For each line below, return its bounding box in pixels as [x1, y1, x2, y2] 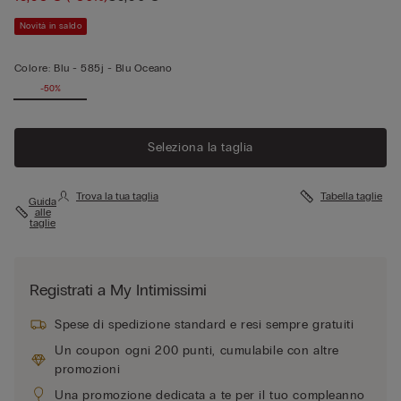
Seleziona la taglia [148, 140, 253, 155]
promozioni [55, 361, 121, 377]
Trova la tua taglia [76, 189, 158, 202]
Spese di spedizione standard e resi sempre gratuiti [55, 316, 354, 332]
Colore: [14, 61, 51, 74]
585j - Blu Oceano [81, 61, 173, 74]
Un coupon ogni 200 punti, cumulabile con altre [55, 342, 339, 358]
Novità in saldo [20, 20, 81, 31]
